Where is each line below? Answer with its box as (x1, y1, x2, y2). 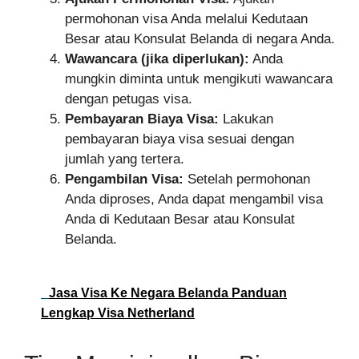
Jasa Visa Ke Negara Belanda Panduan (49, 286, 287, 301)
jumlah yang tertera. (65, 151, 184, 167)
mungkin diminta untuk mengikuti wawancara (65, 71, 333, 87)
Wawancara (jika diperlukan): (65, 50, 249, 67)
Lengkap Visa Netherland (41, 306, 195, 321)
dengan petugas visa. (65, 91, 192, 107)
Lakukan (219, 111, 273, 127)
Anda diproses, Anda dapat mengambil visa (65, 191, 323, 207)
